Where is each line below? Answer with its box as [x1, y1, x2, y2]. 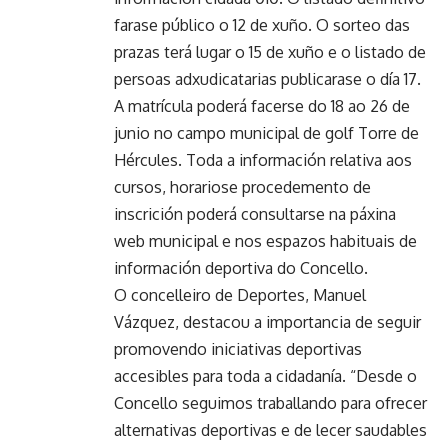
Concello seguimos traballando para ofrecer [114, 392, 427, 413]
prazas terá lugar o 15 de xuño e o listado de [114, 41, 426, 62]
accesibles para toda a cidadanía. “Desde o [114, 365, 417, 386]
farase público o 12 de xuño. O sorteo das [114, 14, 410, 35]
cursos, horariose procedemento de [114, 176, 371, 197]
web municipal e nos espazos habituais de [114, 230, 417, 251]
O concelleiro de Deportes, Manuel [114, 284, 366, 305]
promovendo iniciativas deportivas [114, 338, 362, 359]
